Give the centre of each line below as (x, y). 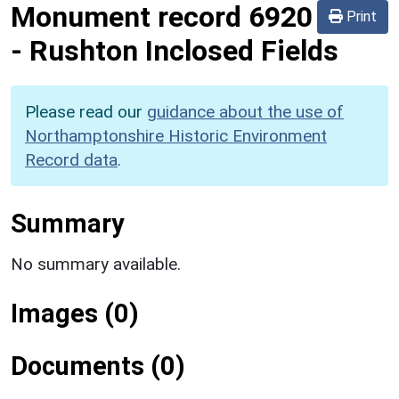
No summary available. (96, 264)
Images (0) (75, 313)
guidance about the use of (245, 111)
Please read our (86, 111)
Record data (71, 159)
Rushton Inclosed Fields (184, 50)
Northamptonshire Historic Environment (176, 135)
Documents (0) (98, 366)
